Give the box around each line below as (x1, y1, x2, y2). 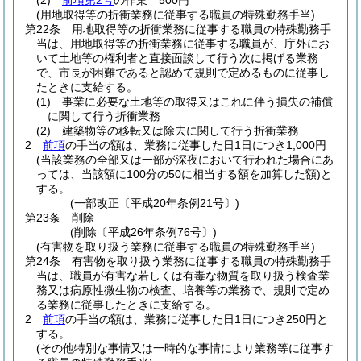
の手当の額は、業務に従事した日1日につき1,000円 (65, 139, 326, 151)
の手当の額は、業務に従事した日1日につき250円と (65, 313, 328, 326)
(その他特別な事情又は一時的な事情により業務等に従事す (36, 342, 334, 355)
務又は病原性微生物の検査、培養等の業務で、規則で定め (36, 284, 330, 297)
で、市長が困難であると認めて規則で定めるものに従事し (36, 66, 330, 79)
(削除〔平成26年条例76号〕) (70, 226, 218, 239)
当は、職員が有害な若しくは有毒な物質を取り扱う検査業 (36, 269, 330, 282)
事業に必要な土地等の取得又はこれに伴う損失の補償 (62, 95, 333, 108)
